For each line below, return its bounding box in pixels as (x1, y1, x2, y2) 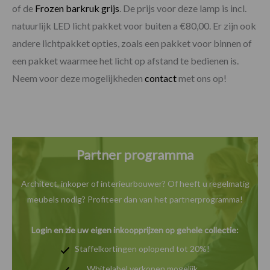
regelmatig (209, 178, 250, 189)
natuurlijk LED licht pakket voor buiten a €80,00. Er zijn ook (12, 19, 256, 31)
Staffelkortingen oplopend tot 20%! (74, 243, 210, 254)
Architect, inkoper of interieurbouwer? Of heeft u (20, 178, 209, 189)
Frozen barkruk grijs (35, 2, 119, 14)
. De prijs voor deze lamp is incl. (119, 2, 246, 14)
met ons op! (177, 72, 227, 84)
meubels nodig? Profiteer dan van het (27, 194, 169, 205)
